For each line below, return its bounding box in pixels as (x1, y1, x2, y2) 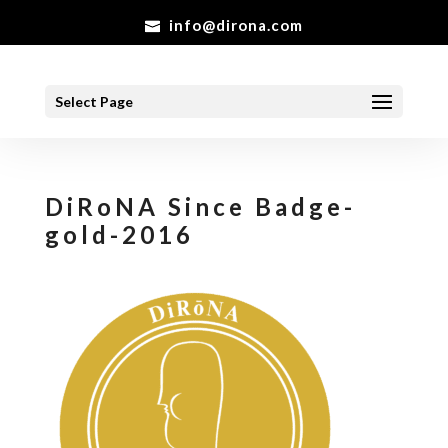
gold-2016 (44, 220, 194, 249)
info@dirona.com (168, 16, 303, 35)
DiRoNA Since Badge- (44, 192, 356, 221)
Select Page (54, 92, 133, 110)
